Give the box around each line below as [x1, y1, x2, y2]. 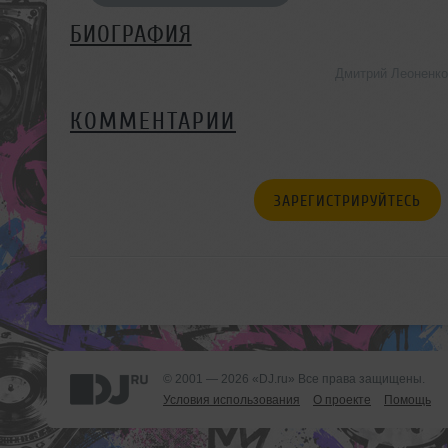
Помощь [384, 392, 431, 407]
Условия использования [163, 392, 300, 407]
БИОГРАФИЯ [70, 20, 192, 48]
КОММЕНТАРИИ [70, 107, 236, 135]
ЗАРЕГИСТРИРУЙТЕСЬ [273, 191, 421, 210]
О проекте [313, 392, 371, 407]
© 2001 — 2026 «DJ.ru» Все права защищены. [163, 371, 425, 386]
